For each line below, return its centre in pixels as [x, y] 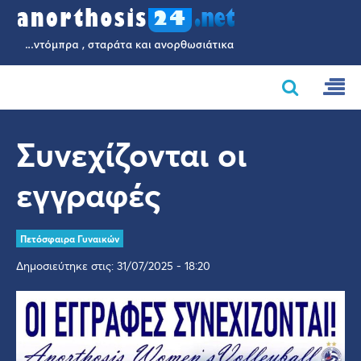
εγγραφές [89, 194]
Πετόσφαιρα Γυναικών [70, 239]
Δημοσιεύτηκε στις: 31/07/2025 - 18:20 [113, 266]
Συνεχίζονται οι [131, 154]
